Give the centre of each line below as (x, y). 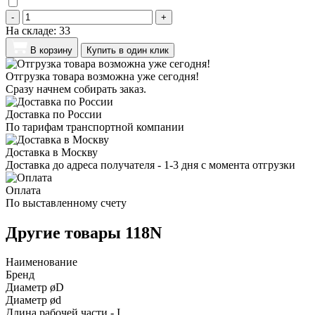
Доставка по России (54, 114)
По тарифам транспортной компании (95, 127)
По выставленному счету (66, 202)
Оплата (23, 190)
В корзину (51, 50)
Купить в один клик (128, 50)
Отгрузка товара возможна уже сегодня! (102, 76)
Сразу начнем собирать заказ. (76, 89)
